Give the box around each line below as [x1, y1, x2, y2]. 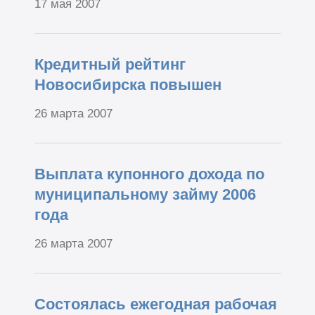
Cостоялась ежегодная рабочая [34, 295, 277, 313]
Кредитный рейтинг [34, 56, 186, 74]
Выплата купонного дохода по [34, 165, 264, 183]
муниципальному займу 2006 [34, 185, 256, 203]
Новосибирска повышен [34, 76, 221, 94]
